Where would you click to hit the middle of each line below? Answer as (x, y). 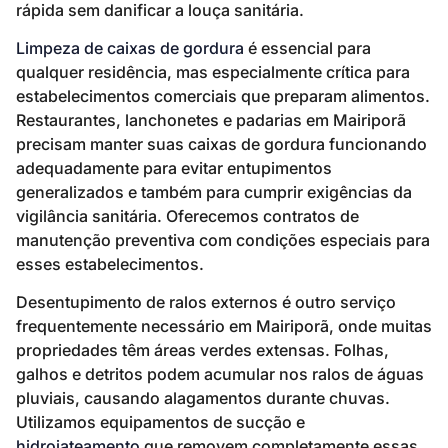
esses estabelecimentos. (110, 264)
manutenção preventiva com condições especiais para (223, 240)
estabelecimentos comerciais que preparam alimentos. (223, 96)
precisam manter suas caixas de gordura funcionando (221, 144)
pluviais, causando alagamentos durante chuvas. (203, 398)
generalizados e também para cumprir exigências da (214, 192)
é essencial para (307, 48)
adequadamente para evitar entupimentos (174, 168)
